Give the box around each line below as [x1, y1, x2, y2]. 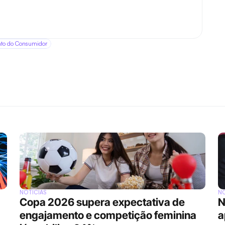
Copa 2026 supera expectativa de [20, 196, 185, 208]
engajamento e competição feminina [20, 209, 196, 221]
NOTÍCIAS [20, 189, 47, 196]
